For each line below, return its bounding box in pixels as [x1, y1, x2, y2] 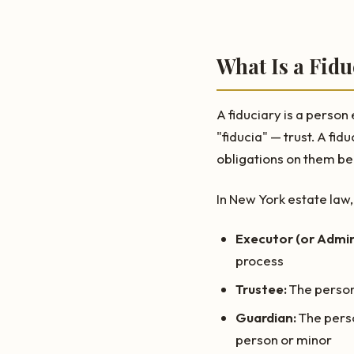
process [235, 251, 284, 269]
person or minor [235, 330, 332, 348]
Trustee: [235, 280, 287, 297]
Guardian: [235, 308, 296, 326]
